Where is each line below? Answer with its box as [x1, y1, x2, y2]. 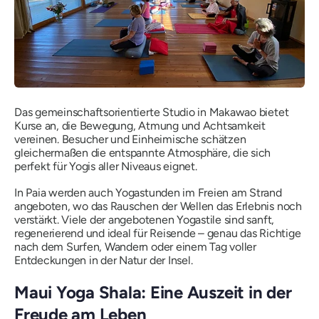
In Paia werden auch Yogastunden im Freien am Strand [14, 186, 282, 199]
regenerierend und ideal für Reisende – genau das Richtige [14, 226, 301, 240]
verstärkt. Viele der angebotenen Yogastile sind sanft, [14, 213, 275, 226]
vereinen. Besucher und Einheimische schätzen [14, 132, 246, 146]
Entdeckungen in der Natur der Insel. [14, 253, 193, 267]
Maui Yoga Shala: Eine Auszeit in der [14, 282, 292, 303]
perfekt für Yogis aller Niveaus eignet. [14, 159, 197, 173]
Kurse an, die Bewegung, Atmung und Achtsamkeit [14, 119, 266, 132]
